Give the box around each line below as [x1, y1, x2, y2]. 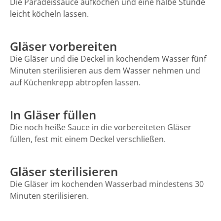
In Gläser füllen [10, 106, 96, 123]
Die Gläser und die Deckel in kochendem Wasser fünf [10, 53, 206, 64]
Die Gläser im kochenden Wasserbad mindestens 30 [10, 178, 204, 189]
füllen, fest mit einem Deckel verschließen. [10, 133, 166, 145]
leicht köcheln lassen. [10, 8, 89, 19]
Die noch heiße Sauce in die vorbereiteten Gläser [10, 121, 191, 133]
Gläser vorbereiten [10, 37, 117, 54]
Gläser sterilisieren [10, 163, 118, 180]
